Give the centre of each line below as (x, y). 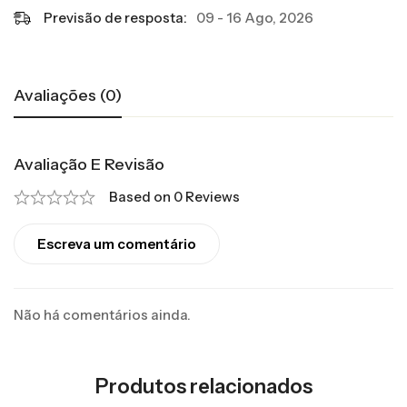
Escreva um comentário (117, 244)
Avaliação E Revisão (89, 164)
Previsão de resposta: (115, 18)
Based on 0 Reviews (174, 197)
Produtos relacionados (203, 387)
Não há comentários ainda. (102, 315)
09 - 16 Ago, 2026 (255, 18)
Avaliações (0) (68, 95)
